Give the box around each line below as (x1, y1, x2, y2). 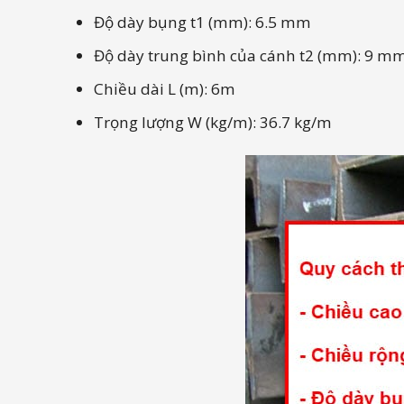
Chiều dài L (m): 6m (94, 78, 236, 100)
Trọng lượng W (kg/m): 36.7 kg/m (94, 112, 333, 133)
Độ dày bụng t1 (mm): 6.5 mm (94, 11, 312, 32)
